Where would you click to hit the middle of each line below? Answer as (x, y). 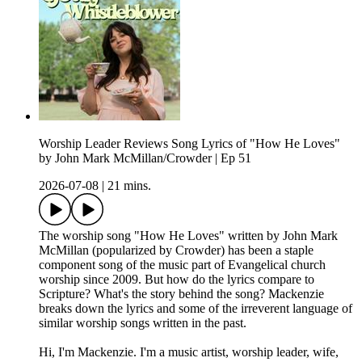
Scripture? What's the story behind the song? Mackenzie (181, 294)
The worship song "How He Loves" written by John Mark (188, 236)
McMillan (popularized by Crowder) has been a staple (176, 250)
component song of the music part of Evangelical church (182, 265)
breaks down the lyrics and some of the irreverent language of (196, 309)
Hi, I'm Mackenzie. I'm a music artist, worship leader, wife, (189, 352)
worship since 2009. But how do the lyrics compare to (177, 280)
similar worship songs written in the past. (143, 323)
